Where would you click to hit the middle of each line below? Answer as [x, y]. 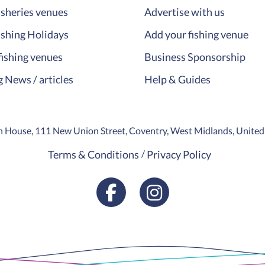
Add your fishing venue [196, 35]
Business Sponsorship [195, 57]
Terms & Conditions [93, 155]
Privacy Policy [179, 155]
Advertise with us [185, 12]
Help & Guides [177, 80]
